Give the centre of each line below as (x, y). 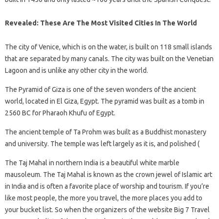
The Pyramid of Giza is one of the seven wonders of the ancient (100, 89)
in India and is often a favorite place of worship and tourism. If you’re (107, 186)
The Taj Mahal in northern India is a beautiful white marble (92, 163)
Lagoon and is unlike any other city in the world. (77, 70)
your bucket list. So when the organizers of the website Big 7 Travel (107, 209)
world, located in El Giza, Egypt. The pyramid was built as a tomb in (105, 101)
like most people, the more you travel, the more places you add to (104, 198)
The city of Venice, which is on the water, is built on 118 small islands (109, 47)
